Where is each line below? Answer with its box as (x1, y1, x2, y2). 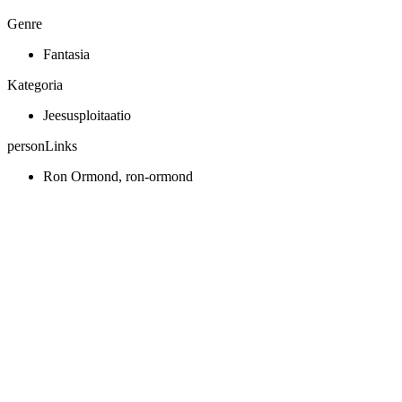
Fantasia (43, 47, 90, 63)
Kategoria (7, 77, 63, 93)
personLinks (7, 138, 77, 154)
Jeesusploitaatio (43, 108, 131, 124)
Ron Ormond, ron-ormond (43, 169, 193, 185)
